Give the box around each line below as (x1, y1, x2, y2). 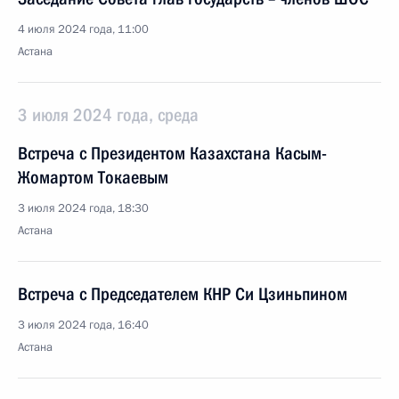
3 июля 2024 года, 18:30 (18, 200, 149, 216)
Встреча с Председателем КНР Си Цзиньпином (18, 283, 347, 305)
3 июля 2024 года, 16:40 (18, 317, 149, 333)
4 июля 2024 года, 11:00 (18, 21, 149, 37)
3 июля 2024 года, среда (18, 104, 199, 126)
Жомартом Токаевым (18, 167, 168, 188)
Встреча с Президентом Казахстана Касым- (18, 142, 327, 164)
